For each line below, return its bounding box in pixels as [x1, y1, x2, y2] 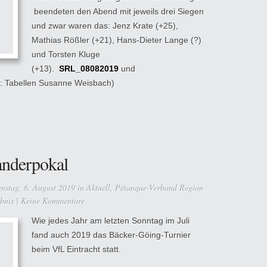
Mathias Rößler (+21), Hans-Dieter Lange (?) [32, 35, 201, 45]
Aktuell [86, 182, 110, 193]
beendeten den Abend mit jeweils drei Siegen [32, 7, 204, 16]
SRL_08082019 [59, 64, 119, 73]
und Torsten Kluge [32, 49, 100, 59]
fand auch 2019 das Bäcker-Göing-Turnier [32, 230, 191, 240]
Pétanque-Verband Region [115, 182, 203, 193]
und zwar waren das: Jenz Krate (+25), [32, 21, 178, 30]
